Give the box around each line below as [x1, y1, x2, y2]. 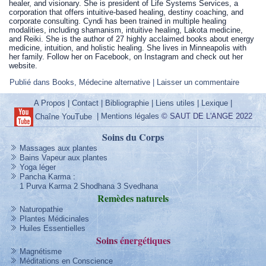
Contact [72, 98, 99, 107]
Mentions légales [100, 112, 159, 121]
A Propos [34, 98, 65, 107]
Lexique [201, 98, 228, 107]
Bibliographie [105, 98, 149, 107]
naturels [134, 191, 169, 205]
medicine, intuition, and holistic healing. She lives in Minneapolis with [9, 43, 247, 52]
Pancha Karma [19, 172, 71, 181]
